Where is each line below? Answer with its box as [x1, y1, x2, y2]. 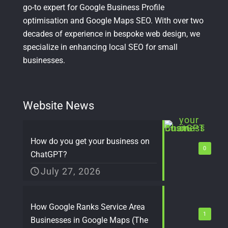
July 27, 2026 [41, 165, 101, 177]
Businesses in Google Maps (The [31, 215, 148, 225]
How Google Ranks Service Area [31, 202, 145, 212]
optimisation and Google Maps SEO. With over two [23, 15, 204, 25]
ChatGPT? [31, 149, 67, 159]
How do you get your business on [31, 136, 150, 146]
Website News [23, 99, 94, 112]
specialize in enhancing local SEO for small [23, 42, 178, 52]
